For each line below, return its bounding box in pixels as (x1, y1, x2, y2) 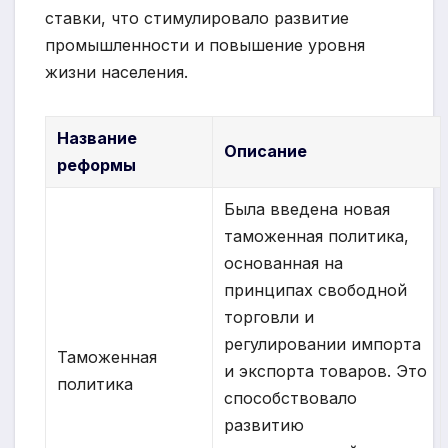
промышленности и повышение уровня (45, 35, 365, 56)
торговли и (224, 307, 315, 328)
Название (57, 128, 138, 149)
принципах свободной (224, 280, 408, 301)
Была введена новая (224, 199, 391, 220)
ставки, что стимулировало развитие (45, 8, 349, 29)
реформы (57, 155, 137, 176)
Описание (224, 141, 308, 162)
